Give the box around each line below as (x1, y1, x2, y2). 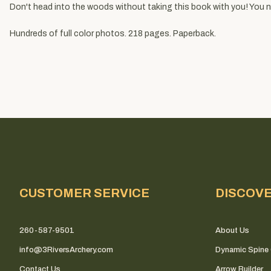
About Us (215, 226, 249, 235)
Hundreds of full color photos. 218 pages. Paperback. (10, 28, 216, 38)
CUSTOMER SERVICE (19, 186, 149, 200)
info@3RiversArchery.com (19, 245, 113, 254)
